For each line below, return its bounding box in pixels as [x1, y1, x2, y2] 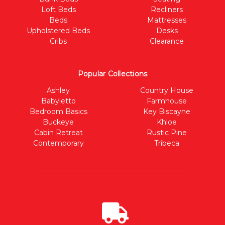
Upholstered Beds [27, 26, 90, 36]
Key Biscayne [143, 107, 190, 117]
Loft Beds [41, 5, 76, 15]
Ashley [47, 86, 70, 95]
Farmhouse [147, 96, 187, 106]
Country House [140, 86, 193, 95]
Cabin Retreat [34, 128, 83, 138]
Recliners [151, 5, 183, 15]
